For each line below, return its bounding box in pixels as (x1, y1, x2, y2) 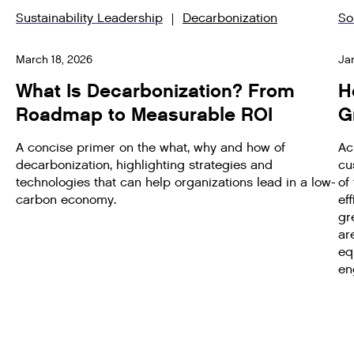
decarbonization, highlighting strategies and (16, 157, 273, 175)
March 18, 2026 (16, 52, 92, 68)
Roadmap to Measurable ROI (16, 104, 273, 127)
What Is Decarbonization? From (16, 80, 295, 104)
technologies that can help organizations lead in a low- (16, 175, 336, 192)
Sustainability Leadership (16, 10, 163, 28)
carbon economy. (16, 192, 116, 209)
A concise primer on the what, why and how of (16, 140, 285, 157)
